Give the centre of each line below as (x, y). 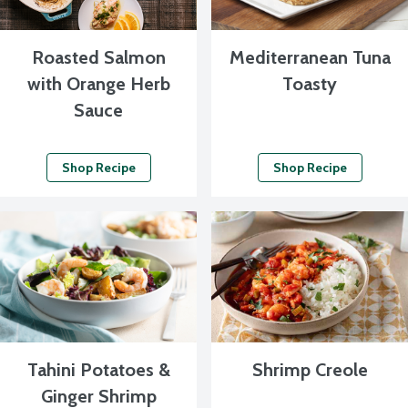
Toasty (310, 84)
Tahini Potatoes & (98, 370)
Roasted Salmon (98, 57)
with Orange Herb (98, 84)
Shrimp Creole (310, 370)
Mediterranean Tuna (310, 57)
